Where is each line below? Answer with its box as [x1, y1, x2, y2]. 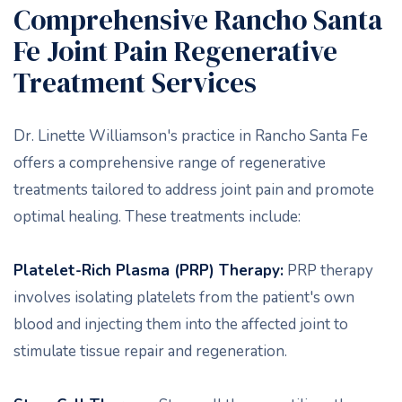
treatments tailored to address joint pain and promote [13, 179, 374, 200]
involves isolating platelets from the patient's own [13, 287, 354, 308]
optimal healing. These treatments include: [13, 206, 301, 227]
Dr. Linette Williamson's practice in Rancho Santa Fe [13, 126, 368, 146]
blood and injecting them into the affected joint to [13, 314, 348, 335]
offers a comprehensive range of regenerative [13, 153, 326, 173]
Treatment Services [13, 64, 257, 101]
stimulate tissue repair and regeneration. [13, 341, 287, 362]
